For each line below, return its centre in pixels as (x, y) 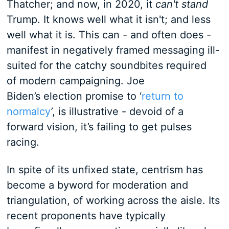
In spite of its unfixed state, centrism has (105, 170)
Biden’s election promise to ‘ (74, 96)
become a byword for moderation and (97, 185)
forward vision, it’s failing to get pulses (99, 127)
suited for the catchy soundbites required (106, 65)
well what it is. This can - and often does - (109, 35)
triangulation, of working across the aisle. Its (113, 200)
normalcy (29, 111)
